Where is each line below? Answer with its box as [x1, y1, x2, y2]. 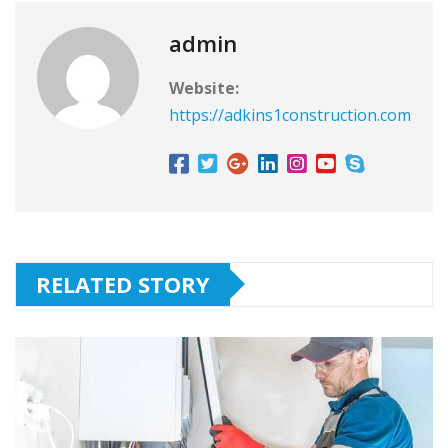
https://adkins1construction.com [169, 103, 411, 126]
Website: [169, 76, 239, 99]
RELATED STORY [36, 268, 210, 299]
